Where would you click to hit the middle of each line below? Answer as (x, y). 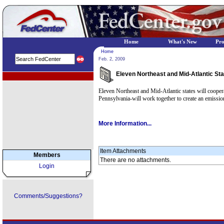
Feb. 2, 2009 (112, 59)
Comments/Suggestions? (48, 196)
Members (47, 155)
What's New (182, 42)
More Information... (125, 123)
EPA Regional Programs (33, 76)
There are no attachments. (135, 160)
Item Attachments (123, 151)
